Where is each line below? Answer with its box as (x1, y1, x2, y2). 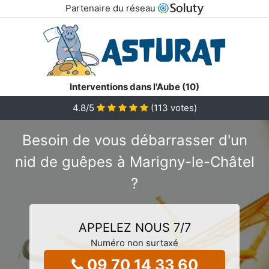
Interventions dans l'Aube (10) (70, 80, 199, 92)
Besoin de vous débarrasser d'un (22, 131, 247, 149)
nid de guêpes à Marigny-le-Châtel (14, 153, 255, 171)
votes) (168, 101, 197, 113)
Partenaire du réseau (65, 2, 158, 14)
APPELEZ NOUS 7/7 (78, 220, 191, 235)
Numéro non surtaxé (91, 237, 178, 249)
